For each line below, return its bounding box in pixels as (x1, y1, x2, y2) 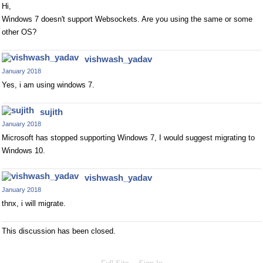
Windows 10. (2, 146, 45, 155)
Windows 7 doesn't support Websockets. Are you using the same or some (2, 15, 252, 23)
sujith (40, 107, 63, 117)
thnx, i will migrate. (2, 199, 66, 208)
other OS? (2, 28, 36, 36)
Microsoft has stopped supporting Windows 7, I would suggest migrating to (2, 133, 255, 142)
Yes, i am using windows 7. (2, 80, 95, 89)
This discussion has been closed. (2, 227, 116, 235)
